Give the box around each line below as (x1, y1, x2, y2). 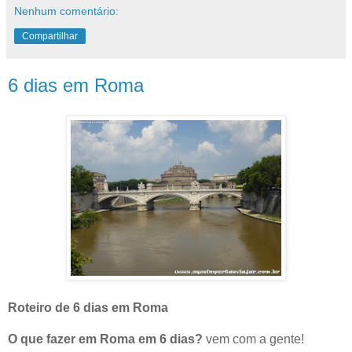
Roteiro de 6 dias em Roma (8, 300, 168, 314)
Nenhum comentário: (14, 5, 119, 18)
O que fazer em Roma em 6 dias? (8, 332, 203, 346)
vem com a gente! (203, 332, 304, 346)
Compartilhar (22, 31, 78, 42)
